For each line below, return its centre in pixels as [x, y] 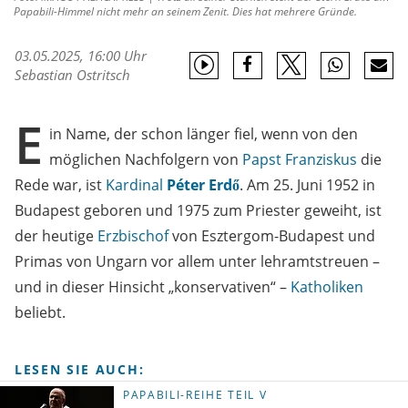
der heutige [56, 236]
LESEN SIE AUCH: [80, 370]
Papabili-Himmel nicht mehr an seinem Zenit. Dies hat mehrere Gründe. [185, 12]
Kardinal [134, 185]
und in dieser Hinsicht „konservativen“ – [153, 287]
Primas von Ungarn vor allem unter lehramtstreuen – [197, 262]
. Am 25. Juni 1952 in [307, 185]
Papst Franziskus [300, 160]
